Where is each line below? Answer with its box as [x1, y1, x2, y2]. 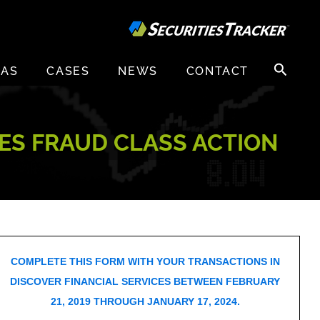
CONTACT [186, 64, 249, 79]
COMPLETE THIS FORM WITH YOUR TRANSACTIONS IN [10, 256, 280, 267]
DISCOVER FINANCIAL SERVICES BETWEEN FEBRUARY [10, 276, 281, 287]
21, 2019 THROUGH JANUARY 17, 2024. [50, 296, 240, 307]
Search [269, 57, 301, 69]
